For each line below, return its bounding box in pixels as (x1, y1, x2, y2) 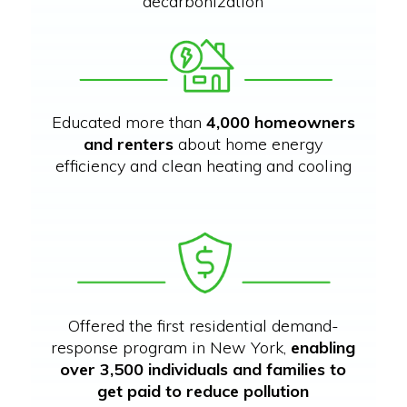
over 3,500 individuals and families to (60, 358, 347, 380)
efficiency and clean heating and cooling (55, 154, 352, 176)
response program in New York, (51, 336, 292, 358)
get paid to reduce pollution (97, 380, 310, 402)
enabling (291, 336, 356, 358)
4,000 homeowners (205, 111, 355, 133)
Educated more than (51, 111, 206, 133)
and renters (84, 133, 174, 154)
